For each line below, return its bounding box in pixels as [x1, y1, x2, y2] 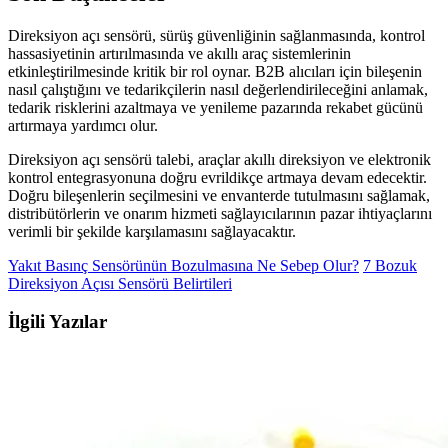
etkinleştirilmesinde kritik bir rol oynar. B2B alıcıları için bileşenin [8, 62, 422, 80]
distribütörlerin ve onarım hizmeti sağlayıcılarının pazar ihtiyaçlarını [8, 204, 432, 222]
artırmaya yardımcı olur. [8, 116, 158, 134]
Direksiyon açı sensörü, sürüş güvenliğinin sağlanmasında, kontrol [8, 26, 425, 44]
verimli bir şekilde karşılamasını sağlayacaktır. [8, 222, 296, 240]
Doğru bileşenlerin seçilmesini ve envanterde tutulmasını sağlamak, [8, 186, 430, 204]
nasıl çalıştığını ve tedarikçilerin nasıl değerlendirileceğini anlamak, [8, 80, 428, 98]
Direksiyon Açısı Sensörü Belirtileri [8, 274, 232, 292]
